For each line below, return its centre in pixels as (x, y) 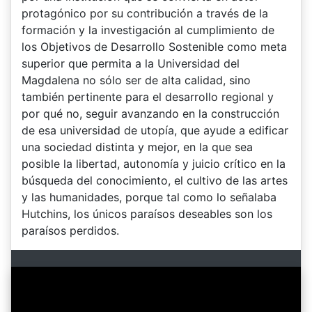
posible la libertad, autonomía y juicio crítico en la (154, 163)
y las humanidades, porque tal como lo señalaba (149, 197)
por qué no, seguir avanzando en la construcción (150, 113)
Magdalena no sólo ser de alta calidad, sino (136, 80)
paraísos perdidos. (70, 230)
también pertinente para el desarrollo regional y (148, 96)
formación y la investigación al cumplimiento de (148, 30)
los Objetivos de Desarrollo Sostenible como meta (154, 46)
